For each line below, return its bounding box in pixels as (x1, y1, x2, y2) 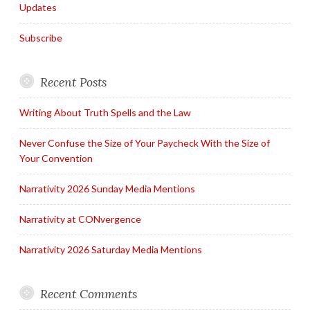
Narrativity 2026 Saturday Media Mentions (19, 244, 202, 256)
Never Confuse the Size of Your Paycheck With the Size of (19, 137, 270, 149)
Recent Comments (39, 286, 137, 302)
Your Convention (19, 152, 93, 165)
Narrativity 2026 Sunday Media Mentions (19, 183, 195, 195)
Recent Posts (39, 74, 107, 91)
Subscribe (19, 32, 62, 44)
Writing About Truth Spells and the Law (19, 107, 191, 119)
